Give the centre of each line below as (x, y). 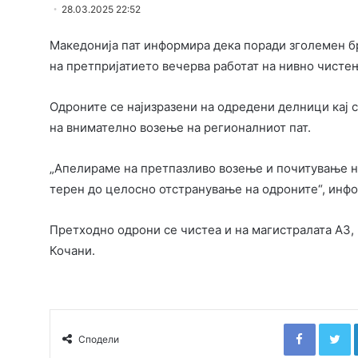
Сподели (99, 340)
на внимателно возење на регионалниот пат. (180, 128)
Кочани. (72, 251)
